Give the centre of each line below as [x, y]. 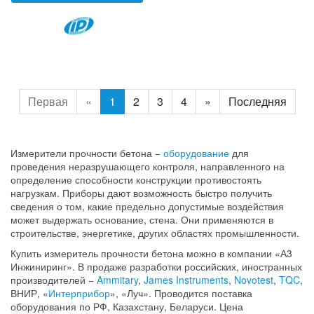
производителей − [54, 280]
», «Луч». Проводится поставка [181, 293]
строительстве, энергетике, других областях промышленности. [155, 233]
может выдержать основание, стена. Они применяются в [142, 220]
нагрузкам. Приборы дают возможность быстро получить [141, 193]
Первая [48, 102]
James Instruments [186, 280]
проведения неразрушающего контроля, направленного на [148, 166]
